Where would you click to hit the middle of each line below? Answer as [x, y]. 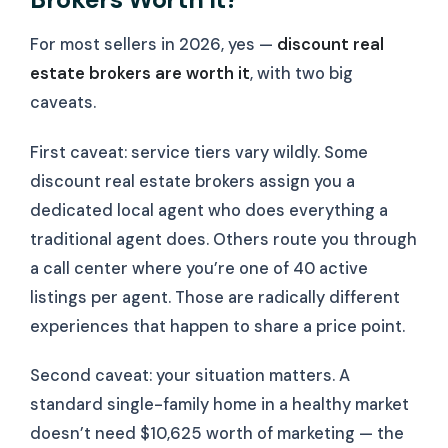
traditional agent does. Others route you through [223, 239]
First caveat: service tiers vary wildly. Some [199, 152]
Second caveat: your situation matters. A [190, 376]
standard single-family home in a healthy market [219, 405]
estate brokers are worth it [140, 74]
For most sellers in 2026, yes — [153, 45]
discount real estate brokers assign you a [192, 181]
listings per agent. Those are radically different [215, 297]
